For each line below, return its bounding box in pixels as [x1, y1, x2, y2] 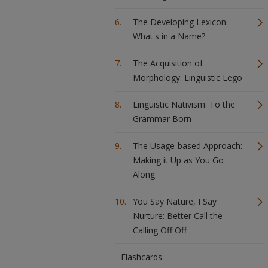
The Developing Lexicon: [133, 16, 228, 28]
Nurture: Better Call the [133, 210, 223, 221]
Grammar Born [133, 113, 191, 124]
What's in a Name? [133, 31, 205, 42]
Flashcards [121, 251, 162, 263]
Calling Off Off [133, 224, 187, 236]
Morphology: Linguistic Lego [133, 72, 242, 83]
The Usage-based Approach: [133, 140, 242, 151]
